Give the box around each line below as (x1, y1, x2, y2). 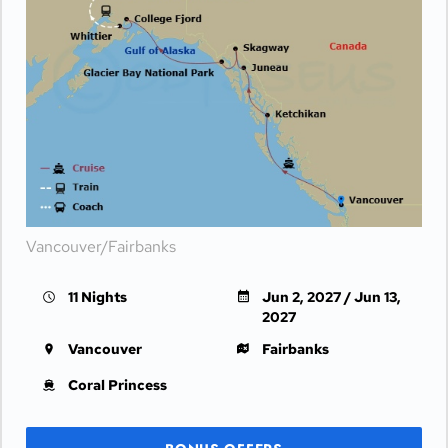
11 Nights (68, 288, 127, 306)
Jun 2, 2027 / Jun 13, (262, 288, 401, 306)
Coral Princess (68, 376, 167, 394)
